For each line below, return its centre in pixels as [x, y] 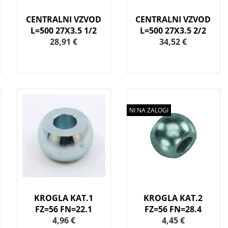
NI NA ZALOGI [149, 110]
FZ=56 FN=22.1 [64, 209]
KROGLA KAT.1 [64, 198]
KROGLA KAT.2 [173, 198]
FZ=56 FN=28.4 [173, 209]
